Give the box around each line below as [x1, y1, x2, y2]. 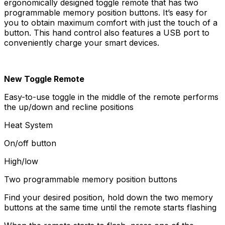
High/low [4, 156, 38, 166]
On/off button [4, 138, 56, 148]
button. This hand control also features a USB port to [4, 28, 209, 38]
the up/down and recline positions [4, 102, 134, 112]
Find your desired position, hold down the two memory [4, 192, 213, 202]
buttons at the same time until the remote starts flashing [4, 202, 216, 212]
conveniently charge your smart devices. [4, 38, 159, 48]
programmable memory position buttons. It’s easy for [4, 8, 207, 18]
